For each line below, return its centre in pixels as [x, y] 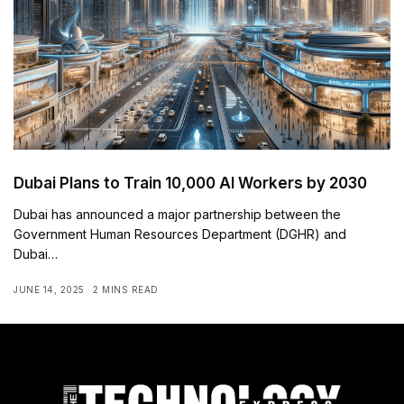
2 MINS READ [126, 289]
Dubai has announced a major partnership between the [178, 214]
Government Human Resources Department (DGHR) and [180, 234]
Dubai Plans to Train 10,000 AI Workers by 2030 [190, 183]
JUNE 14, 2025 [49, 289]
